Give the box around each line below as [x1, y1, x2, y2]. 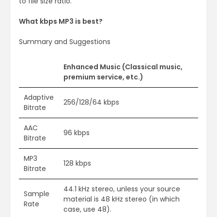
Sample [23, 189, 49, 199]
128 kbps [63, 158, 91, 169]
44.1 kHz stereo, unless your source [63, 184, 180, 194]
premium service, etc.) [63, 72, 143, 82]
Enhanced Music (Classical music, [63, 62, 183, 72]
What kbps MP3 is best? [18, 16, 103, 27]
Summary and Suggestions [18, 37, 110, 47]
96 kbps [63, 128, 90, 138]
